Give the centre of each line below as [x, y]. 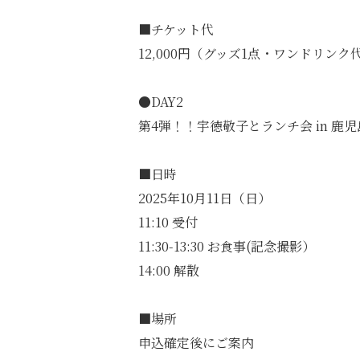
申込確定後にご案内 [196, 343]
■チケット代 [176, 29]
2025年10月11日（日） [205, 198]
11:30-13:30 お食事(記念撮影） [227, 246]
